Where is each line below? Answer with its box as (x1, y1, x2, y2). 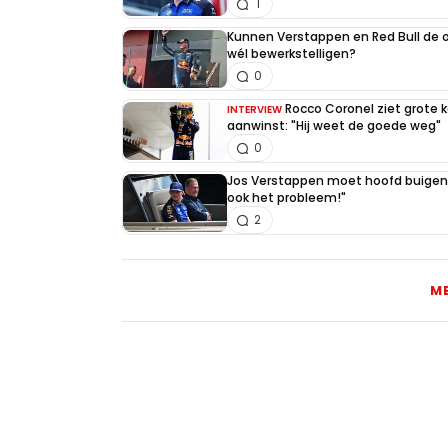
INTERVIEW (227, 102, 282, 118)
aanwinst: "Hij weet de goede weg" (227, 117, 441, 135)
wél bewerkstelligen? (227, 45, 356, 63)
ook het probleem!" (227, 189, 346, 207)
